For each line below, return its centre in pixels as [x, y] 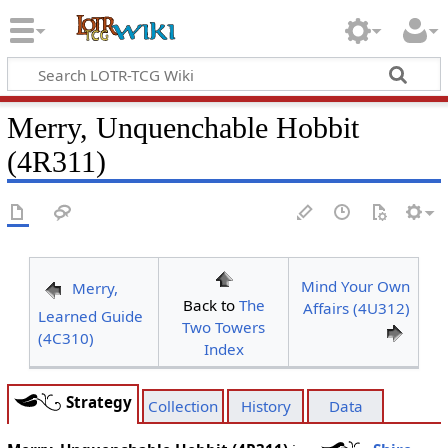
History [265, 406]
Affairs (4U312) [357, 308]
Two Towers [223, 327]
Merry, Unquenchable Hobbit [182, 127]
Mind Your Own [356, 286]
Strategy [99, 401]
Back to [210, 305]
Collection [183, 406]
